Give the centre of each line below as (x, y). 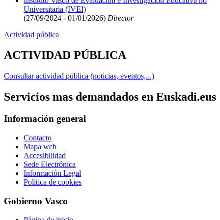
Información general (45, 119)
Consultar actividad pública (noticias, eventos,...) (79, 76)
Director (120, 18)
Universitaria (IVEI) (55, 9)
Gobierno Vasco (36, 201)
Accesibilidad (45, 155)
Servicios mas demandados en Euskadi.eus (110, 97)
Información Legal (52, 173)
